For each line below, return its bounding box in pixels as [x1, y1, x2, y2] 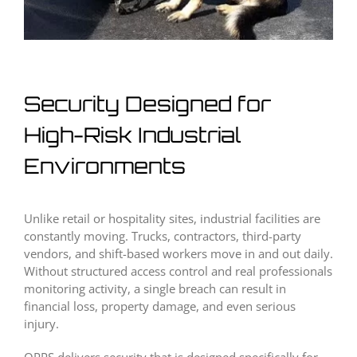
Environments [24, 153, 186, 179]
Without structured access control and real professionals [24, 263, 332, 280]
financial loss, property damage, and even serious [24, 298, 296, 315]
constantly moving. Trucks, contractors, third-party [24, 228, 301, 245]
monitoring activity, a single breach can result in [24, 280, 286, 297]
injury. [24, 316, 59, 332]
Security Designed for [24, 91, 271, 117]
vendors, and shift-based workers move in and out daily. [24, 245, 333, 262]
